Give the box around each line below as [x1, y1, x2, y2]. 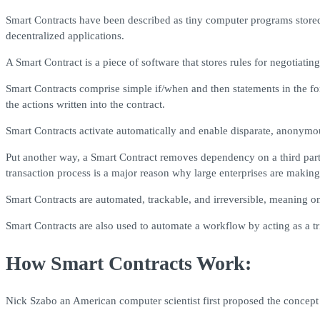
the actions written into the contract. [6, 99, 165, 111]
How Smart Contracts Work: [6, 251, 251, 274]
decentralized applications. [6, 30, 124, 42]
